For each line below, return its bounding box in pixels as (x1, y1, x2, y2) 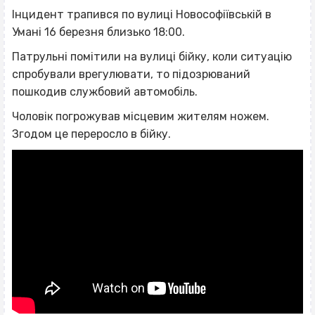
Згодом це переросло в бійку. (12, 127, 171, 141)
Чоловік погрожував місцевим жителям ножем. (12, 109, 269, 123)
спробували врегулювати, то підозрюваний (12, 67, 250, 81)
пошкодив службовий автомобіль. (12, 84, 198, 98)
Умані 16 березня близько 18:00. (12, 25, 185, 39)
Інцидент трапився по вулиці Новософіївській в (12, 7, 271, 21)
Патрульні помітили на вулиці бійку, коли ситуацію (12, 49, 292, 63)
